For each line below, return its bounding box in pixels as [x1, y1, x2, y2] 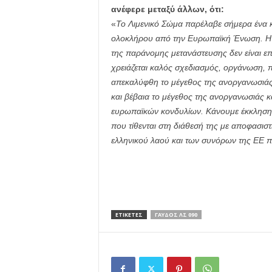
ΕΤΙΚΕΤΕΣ [115, 211, 143, 219]
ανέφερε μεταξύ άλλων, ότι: [110, 4, 224, 14]
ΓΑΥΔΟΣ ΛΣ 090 [154, 211, 197, 219]
